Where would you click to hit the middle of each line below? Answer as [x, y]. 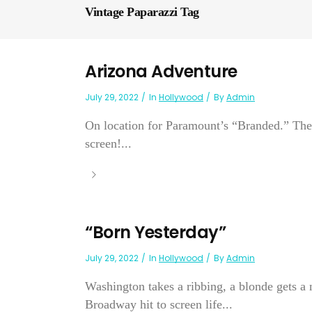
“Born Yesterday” [155, 232]
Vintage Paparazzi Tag [142, 12]
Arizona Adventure [161, 71]
